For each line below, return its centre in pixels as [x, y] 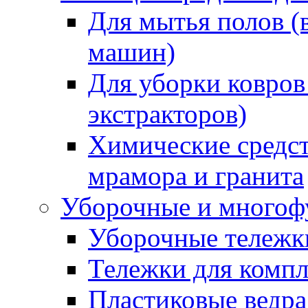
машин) [132, 52]
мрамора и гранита [196, 175]
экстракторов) [167, 113]
